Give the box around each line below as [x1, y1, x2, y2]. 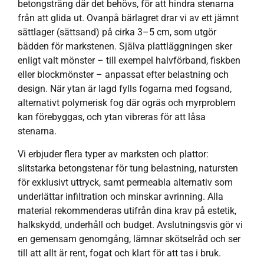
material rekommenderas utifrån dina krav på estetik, [18, 204, 236, 216]
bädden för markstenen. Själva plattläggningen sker [18, 41, 232, 52]
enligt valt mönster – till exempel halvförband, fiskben [18, 55, 240, 67]
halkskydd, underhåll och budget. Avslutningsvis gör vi [18, 219, 243, 230]
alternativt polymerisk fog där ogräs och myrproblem [18, 97, 236, 109]
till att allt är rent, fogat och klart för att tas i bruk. [18, 247, 221, 259]
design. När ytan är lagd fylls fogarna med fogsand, [18, 83, 232, 95]
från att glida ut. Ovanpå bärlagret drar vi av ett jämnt [18, 12, 239, 24]
